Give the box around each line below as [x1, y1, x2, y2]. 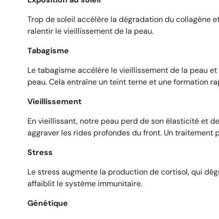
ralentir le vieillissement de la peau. [27, 26, 153, 36]
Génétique [27, 198, 68, 208]
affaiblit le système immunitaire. [27, 178, 142, 189]
